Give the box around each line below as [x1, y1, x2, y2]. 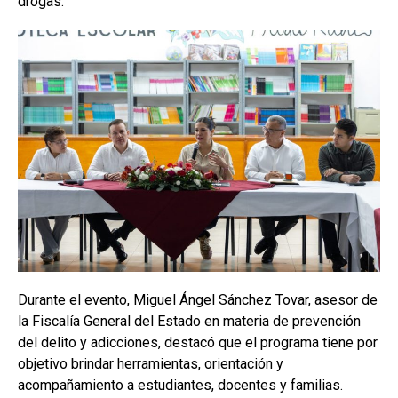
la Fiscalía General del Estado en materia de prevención [18, 312, 361, 330]
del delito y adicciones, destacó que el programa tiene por [18, 333, 378, 351]
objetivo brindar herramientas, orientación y [18, 354, 283, 372]
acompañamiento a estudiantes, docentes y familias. [18, 376, 343, 394]
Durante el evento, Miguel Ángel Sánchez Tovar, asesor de [18, 291, 378, 308]
